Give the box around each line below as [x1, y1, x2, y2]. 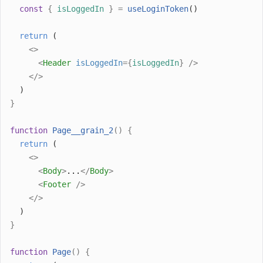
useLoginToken [127, 4, 188, 14]
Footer [43, 179, 71, 189]
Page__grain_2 [52, 125, 113, 135]
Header [43, 58, 71, 68]
